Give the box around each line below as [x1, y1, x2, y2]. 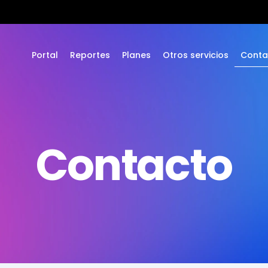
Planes [121, 49, 151, 61]
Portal [31, 49, 58, 61]
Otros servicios [162, 49, 229, 61]
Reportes [69, 49, 110, 61]
